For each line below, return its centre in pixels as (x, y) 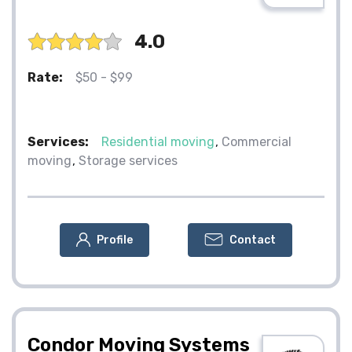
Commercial (257, 141)
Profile (115, 240)
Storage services (128, 160)
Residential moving (158, 141)
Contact (253, 240)
